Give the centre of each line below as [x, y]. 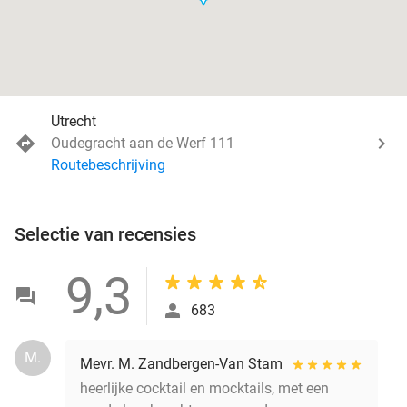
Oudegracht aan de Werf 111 [143, 143]
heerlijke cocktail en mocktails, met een [204, 388]
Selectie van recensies [105, 234]
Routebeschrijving [108, 164]
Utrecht [74, 121]
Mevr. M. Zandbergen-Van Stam [181, 363]
